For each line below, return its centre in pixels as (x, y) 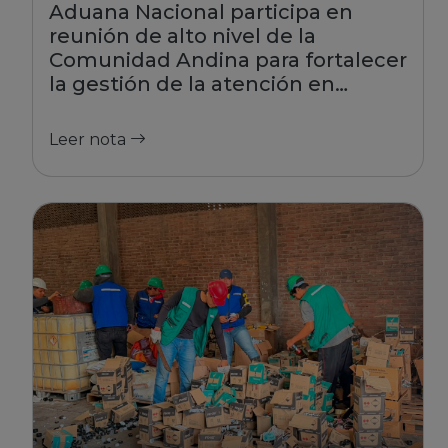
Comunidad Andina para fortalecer (228, 60)
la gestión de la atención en (192, 84)
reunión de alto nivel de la (182, 36)
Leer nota (89, 139)
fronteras (96, 108)
